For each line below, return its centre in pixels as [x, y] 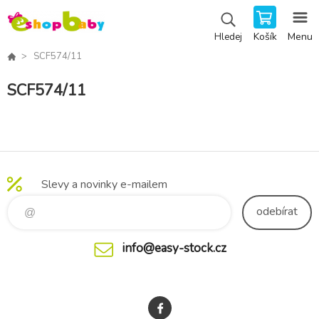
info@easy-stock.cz [174, 248]
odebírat [277, 211]
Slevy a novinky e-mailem [104, 184]
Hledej [228, 37]
